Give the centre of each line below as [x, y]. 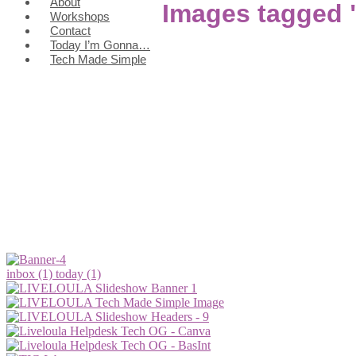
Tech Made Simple [98, 59]
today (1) [78, 273]
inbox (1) [31, 273]
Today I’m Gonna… [100, 45]
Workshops [80, 16]
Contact [70, 31]
